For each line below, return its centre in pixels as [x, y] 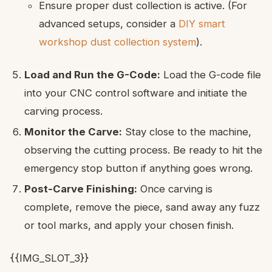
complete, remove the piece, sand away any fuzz [142, 207]
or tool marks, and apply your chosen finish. [129, 225]
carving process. [63, 111]
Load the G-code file [211, 74]
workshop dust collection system [117, 42]
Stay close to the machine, [187, 131]
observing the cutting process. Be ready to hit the [143, 150]
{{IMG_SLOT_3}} [49, 258]
